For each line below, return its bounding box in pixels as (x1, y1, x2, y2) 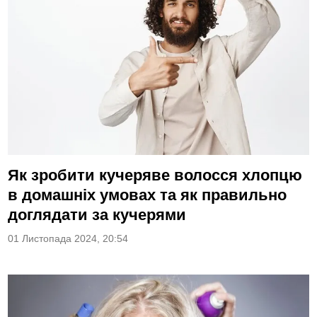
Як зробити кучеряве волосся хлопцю (8, 166, 303, 185)
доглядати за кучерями (8, 206, 187, 224)
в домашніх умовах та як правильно (8, 186, 287, 204)
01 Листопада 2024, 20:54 (8, 234, 129, 245)
